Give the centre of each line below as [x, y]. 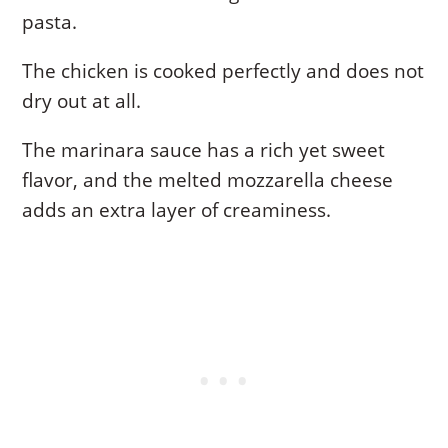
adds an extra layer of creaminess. [177, 210]
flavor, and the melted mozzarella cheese [208, 180]
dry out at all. [82, 101]
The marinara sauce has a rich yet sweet [204, 150]
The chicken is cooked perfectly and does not [223, 71]
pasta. [50, 22]
